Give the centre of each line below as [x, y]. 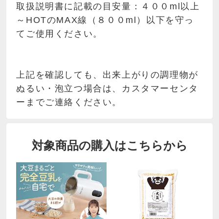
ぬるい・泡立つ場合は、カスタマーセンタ [107, 89]
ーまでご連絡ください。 [69, 102]
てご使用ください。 [59, 34]
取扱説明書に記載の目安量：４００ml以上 [108, 7]
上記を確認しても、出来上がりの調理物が [107, 75]
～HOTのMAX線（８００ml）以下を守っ [105, 20]
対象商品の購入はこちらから [109, 145]
